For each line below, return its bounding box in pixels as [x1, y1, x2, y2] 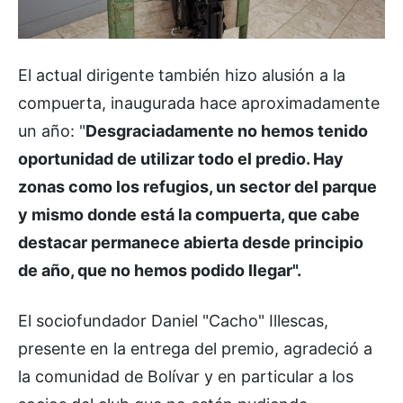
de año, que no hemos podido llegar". [18, 261, 301, 281]
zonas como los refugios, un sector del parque [18, 177, 377, 197]
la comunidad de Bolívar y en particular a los [18, 367, 354, 387]
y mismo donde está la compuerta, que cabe [18, 205, 360, 225]
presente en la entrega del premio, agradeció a [18, 339, 372, 359]
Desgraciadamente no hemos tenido [85, 121, 368, 141]
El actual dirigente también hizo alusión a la [18, 66, 345, 85]
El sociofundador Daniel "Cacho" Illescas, [18, 311, 328, 331]
